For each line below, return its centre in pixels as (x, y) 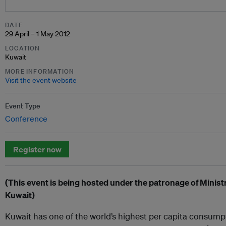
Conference (26, 119)
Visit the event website (41, 80)
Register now (37, 149)
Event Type (23, 106)
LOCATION (23, 48)
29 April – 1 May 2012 (38, 34)
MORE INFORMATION (40, 71)
